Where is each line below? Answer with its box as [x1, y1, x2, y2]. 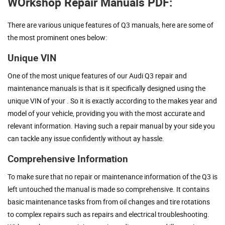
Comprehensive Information [8, 152, 128, 166]
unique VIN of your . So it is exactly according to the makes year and [8, 96, 217, 106]
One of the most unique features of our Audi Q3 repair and [8, 71, 187, 81]
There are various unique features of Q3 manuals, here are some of [8, 20, 213, 30]
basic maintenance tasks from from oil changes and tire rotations [8, 197, 210, 207]
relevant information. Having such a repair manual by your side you [8, 121, 215, 131]
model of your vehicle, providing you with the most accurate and [8, 108, 205, 119]
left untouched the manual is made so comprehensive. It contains [8, 184, 209, 194]
